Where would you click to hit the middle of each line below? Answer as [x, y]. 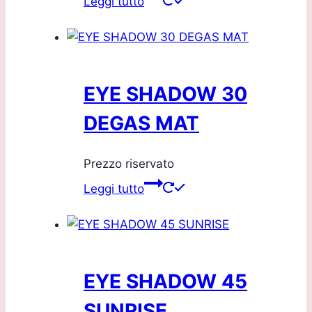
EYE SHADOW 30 [165, 94]
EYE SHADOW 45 [165, 281]
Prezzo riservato [129, 163]
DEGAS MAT [141, 124]
